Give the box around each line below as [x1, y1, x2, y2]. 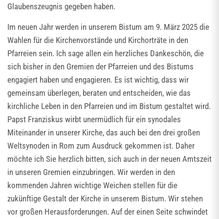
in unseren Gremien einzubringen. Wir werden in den [7, 167, 175, 177]
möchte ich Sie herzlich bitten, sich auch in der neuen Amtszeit [7, 154, 212, 164]
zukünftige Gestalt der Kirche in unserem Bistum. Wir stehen [7, 194, 203, 203]
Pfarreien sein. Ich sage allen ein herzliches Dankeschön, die [7, 48, 204, 58]
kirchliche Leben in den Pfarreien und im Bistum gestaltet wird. [7, 101, 211, 111]
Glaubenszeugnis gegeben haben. [7, 1, 115, 11]
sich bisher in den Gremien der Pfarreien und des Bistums [7, 62, 194, 71]
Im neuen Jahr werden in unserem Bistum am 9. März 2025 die [7, 22, 209, 32]
